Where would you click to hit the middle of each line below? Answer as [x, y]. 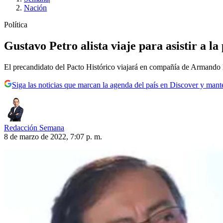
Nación [35, 8]
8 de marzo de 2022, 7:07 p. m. [53, 137]
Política [16, 25]
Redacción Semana [34, 128]
